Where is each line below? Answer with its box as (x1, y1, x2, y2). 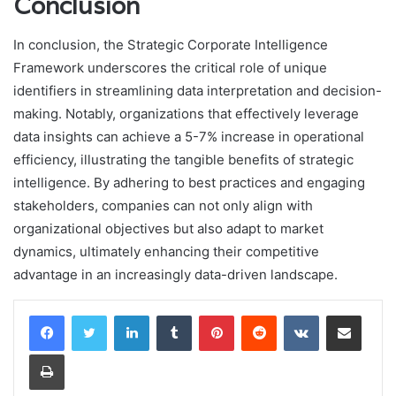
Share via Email (361, 308, 389, 323)
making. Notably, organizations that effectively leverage (13, 105, 359, 123)
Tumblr (191, 308, 228, 323)
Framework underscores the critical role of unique (13, 59, 327, 77)
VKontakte (318, 308, 375, 323)
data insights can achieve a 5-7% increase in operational (13, 128, 364, 146)
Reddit (276, 308, 311, 323)
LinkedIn (148, 308, 194, 323)
